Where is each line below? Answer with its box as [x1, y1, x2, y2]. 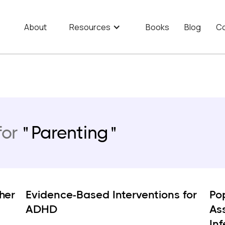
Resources [69, 21, 110, 33]
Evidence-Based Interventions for [25, 188, 197, 201]
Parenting [31, 123, 108, 143]
